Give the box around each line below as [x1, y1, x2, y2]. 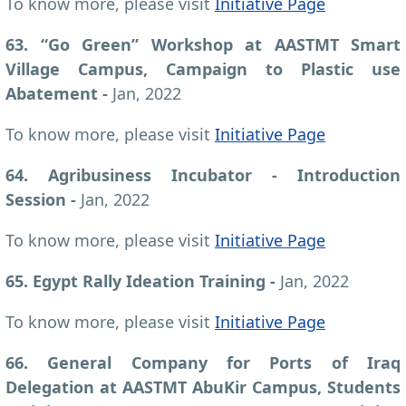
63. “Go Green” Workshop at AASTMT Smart [5, 33, 401, 55]
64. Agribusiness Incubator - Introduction [5, 163, 401, 186]
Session [5, 188, 71, 210]
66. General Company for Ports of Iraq [5, 351, 401, 373]
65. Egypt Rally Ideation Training [5, 269, 270, 292]
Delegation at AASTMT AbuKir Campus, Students [5, 375, 401, 398]
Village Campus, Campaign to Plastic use [5, 57, 401, 80]
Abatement [5, 82, 102, 104]
